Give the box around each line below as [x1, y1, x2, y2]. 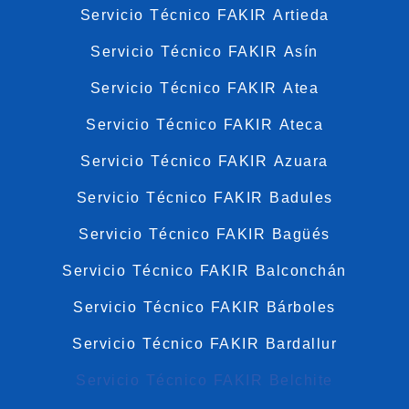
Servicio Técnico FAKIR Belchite [76, 372, 333, 388]
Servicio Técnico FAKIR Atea [89, 79, 320, 96]
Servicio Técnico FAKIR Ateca [86, 116, 323, 132]
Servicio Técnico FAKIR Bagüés [79, 225, 330, 242]
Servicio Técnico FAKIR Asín [90, 43, 319, 59]
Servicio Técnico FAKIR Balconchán [62, 262, 347, 278]
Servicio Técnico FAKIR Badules [76, 189, 333, 205]
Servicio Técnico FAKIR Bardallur [72, 335, 337, 351]
